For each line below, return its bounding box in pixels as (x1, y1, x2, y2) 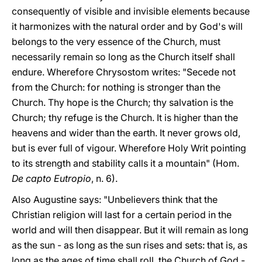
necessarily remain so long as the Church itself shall (12, 51, 235, 63)
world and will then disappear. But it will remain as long (12, 224, 249, 236)
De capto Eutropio (12, 173, 91, 184)
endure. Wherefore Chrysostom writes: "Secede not (12, 66, 236, 78)
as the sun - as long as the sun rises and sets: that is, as (12, 239, 247, 251)
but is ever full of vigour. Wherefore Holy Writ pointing (12, 142, 246, 154)
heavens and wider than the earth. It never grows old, (12, 127, 240, 139)
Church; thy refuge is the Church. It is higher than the (12, 112, 238, 123)
